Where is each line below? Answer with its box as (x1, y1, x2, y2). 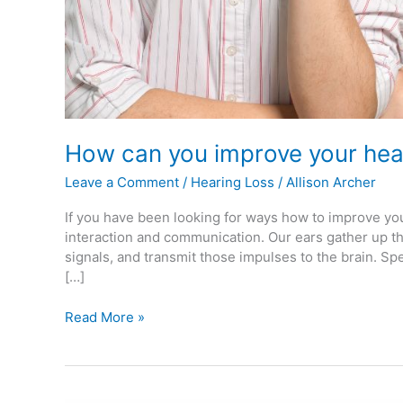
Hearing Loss (191, 174, 274, 192)
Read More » (65, 308, 145, 326)
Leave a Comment (65, 174, 179, 192)
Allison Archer (286, 174, 376, 192)
